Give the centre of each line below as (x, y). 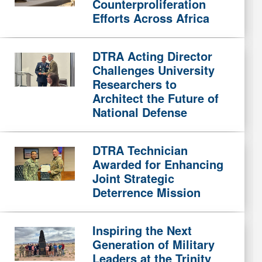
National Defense (139, 112)
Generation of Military (153, 244)
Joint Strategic (133, 178)
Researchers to (134, 84)
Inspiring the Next (142, 230)
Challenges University (153, 70)
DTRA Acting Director (152, 56)
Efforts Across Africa (151, 18)
